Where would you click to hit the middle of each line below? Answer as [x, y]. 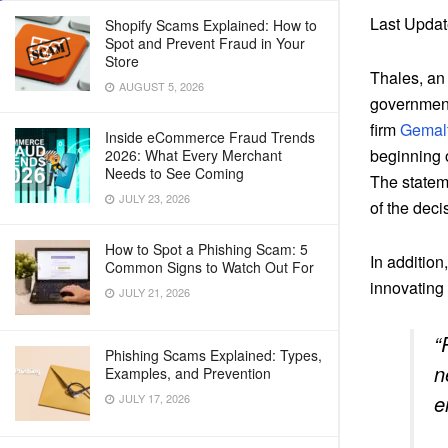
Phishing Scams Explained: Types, [213, 355]
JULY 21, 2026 [153, 292]
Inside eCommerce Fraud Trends [210, 137]
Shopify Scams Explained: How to [211, 25]
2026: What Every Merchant [193, 155]
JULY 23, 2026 [153, 198]
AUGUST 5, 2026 [160, 86]
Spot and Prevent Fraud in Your [205, 43]
